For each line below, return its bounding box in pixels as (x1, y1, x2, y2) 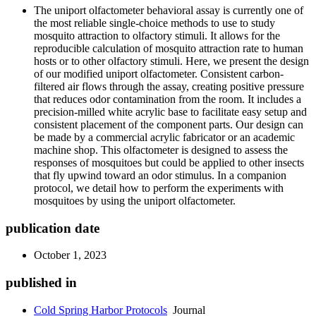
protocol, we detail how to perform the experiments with (34, 182, 284, 194)
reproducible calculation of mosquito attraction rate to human (34, 42, 303, 54)
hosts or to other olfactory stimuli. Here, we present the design (34, 55, 309, 67)
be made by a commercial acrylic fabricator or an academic (34, 131, 295, 143)
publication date (6, 220, 99, 236)
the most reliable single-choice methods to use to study (34, 17, 275, 29)
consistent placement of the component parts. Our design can (34, 119, 303, 130)
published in (6, 275, 77, 291)
